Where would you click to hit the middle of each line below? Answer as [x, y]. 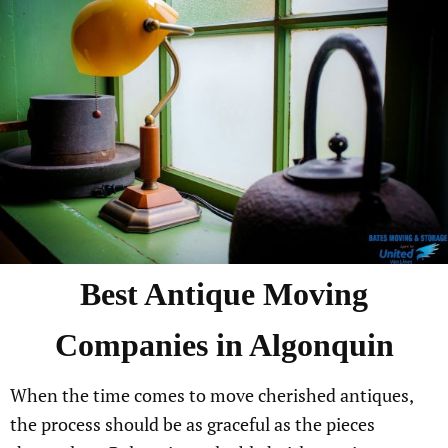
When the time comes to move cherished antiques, [211, 395]
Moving [311, 294]
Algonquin [321, 345]
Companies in [151, 345]
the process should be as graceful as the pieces [192, 424]
